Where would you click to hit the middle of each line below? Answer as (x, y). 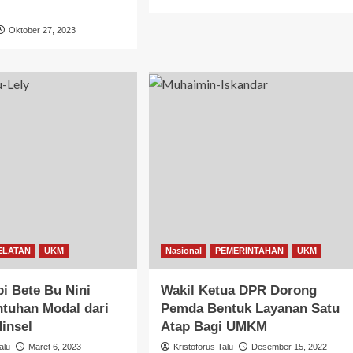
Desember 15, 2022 (289, 346)
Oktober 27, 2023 (43, 30)
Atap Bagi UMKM (214, 326)
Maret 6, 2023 (55, 346)
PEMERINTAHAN (249, 250)
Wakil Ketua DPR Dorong (238, 290)
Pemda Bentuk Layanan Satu (250, 308)
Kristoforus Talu (203, 346)
